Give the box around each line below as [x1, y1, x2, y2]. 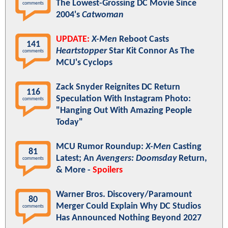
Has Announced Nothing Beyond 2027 [56, 213, 202, 223]
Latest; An [56, 154, 96, 164]
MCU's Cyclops [56, 58, 112, 68]
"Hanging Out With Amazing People [56, 106, 192, 116]
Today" [56, 118, 83, 128]
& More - [56, 165, 93, 176]
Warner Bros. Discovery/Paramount [56, 190, 192, 200]
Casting [171, 142, 202, 152]
